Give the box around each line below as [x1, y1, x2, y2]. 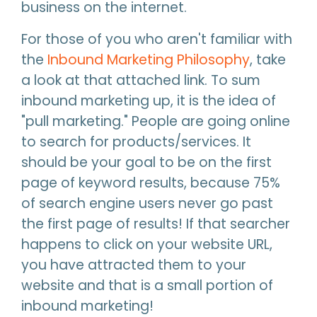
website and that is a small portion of [21, 276, 273, 295]
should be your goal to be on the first [21, 153, 272, 172]
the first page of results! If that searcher [21, 214, 290, 234]
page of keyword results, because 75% [21, 173, 280, 192]
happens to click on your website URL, [21, 235, 272, 254]
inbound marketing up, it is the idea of [21, 91, 276, 110]
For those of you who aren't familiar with [21, 30, 292, 49]
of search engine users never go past [21, 194, 273, 213]
